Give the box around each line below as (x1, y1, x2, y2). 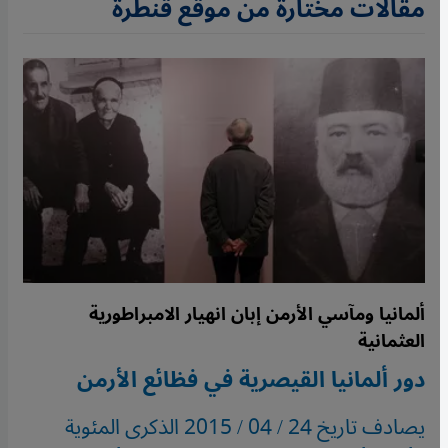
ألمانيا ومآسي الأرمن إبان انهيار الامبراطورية (89, 295, 425, 334)
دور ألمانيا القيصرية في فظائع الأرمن (77, 357, 425, 404)
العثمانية (358, 322, 425, 361)
